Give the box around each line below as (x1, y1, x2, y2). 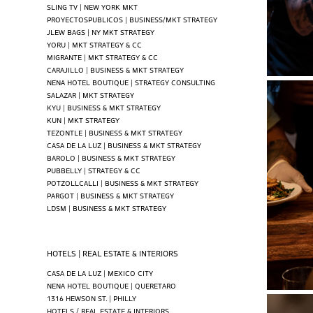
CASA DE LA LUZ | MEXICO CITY (47, 267, 154, 278)
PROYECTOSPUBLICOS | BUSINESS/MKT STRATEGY (47, 13, 218, 24)
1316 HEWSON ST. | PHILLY (47, 292, 137, 303)
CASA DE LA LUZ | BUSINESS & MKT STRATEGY (47, 139, 202, 150)
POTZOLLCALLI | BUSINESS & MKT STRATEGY (47, 177, 199, 188)
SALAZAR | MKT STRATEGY (47, 89, 135, 100)
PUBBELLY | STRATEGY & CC (47, 164, 141, 175)
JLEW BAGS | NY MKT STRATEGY (47, 26, 155, 37)
